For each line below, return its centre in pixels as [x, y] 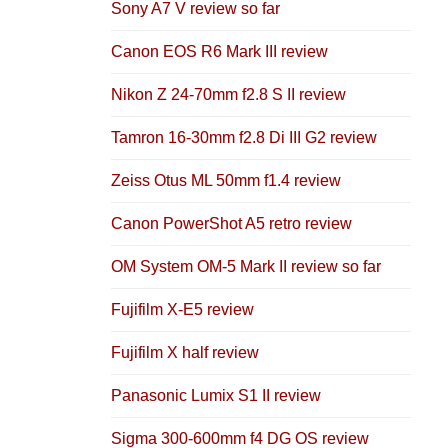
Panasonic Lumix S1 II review [216, 395]
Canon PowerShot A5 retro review [231, 223]
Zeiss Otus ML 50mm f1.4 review [226, 180]
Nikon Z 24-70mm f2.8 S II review [228, 94]
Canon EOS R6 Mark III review [219, 51]
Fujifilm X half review [185, 352]
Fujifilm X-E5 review [182, 309]
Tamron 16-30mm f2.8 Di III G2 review [244, 137]
